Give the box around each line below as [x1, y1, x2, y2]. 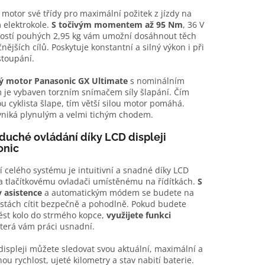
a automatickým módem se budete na [44, 187, 194, 199]
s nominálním [130, 75, 185, 87]
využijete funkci [106, 209, 171, 221]
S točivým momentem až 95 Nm [51, 19, 183, 31]
